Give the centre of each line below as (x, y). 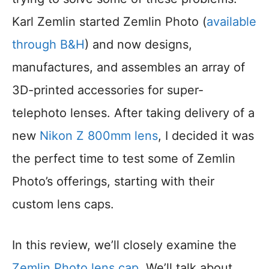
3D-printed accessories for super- (108, 90)
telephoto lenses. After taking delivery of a (133, 113)
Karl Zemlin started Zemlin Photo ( (109, 22)
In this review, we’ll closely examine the (124, 245)
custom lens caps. (63, 204)
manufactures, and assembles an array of (128, 68)
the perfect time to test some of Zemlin (124, 159)
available (231, 22)
